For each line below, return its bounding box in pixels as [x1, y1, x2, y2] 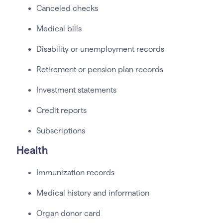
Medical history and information [36, 189, 151, 198]
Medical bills [36, 24, 82, 33]
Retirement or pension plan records [36, 65, 163, 74]
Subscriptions [36, 126, 85, 135]
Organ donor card [36, 209, 101, 218]
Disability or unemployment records [36, 45, 164, 54]
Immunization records [36, 168, 116, 177]
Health [16, 144, 48, 156]
